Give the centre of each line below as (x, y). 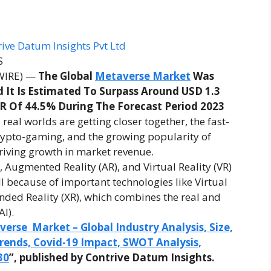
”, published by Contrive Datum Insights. (112, 258)
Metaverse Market (143, 76)
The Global (67, 76)
